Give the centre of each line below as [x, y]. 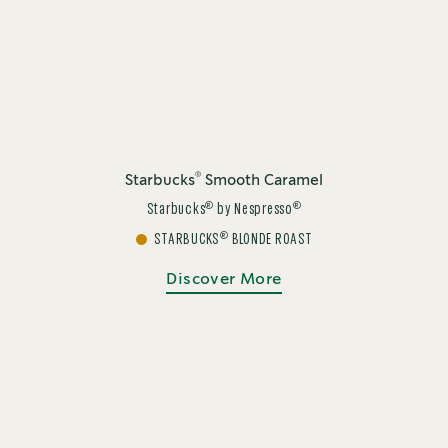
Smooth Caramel [262, 180]
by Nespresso [253, 209]
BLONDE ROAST [270, 239]
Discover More [224, 279]
